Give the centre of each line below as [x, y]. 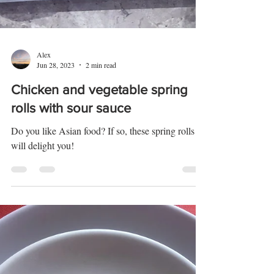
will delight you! [43, 195]
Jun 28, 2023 [56, 114]
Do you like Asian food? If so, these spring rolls [103, 180]
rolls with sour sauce [71, 157]
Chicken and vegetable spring [99, 139]
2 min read [101, 114]
